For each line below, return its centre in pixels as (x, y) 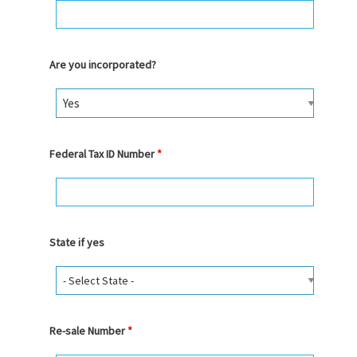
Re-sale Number (88, 331)
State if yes (76, 242)
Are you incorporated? (102, 65)
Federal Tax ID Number (103, 154)
